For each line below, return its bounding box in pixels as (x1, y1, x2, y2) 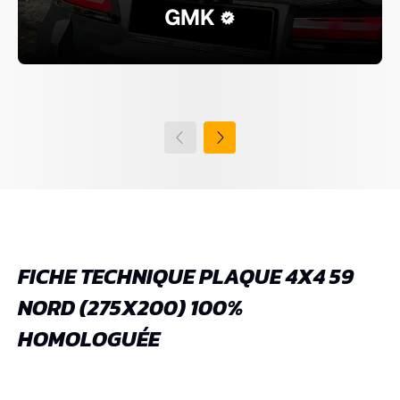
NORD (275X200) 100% (18, 291, 244, 323)
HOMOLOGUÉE (18, 322, 160, 354)
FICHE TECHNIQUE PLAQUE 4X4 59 (18, 260, 354, 292)
